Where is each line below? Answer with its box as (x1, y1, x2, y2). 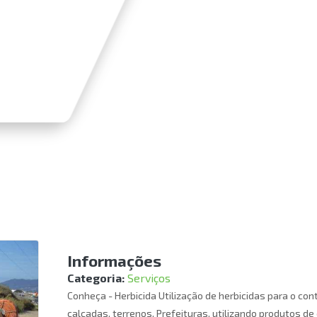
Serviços (127, 271, 171, 284)
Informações (67, 251, 161, 270)
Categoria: (67, 271, 125, 284)
